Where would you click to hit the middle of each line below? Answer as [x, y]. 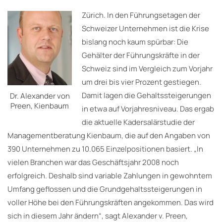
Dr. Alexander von [40, 96]
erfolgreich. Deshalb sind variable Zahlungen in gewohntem [110, 175]
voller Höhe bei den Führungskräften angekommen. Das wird [111, 202]
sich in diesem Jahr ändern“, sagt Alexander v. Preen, [98, 216]
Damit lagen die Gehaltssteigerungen [146, 95]
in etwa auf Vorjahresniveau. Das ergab [148, 109]
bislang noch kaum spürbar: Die [135, 42]
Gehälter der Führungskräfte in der [141, 55]
